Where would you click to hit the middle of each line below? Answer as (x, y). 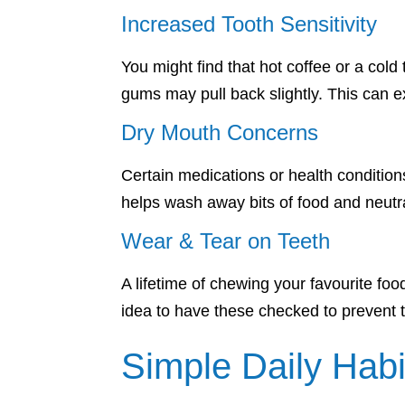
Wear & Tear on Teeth (226, 241)
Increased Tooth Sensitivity (249, 24)
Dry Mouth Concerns (220, 132)
